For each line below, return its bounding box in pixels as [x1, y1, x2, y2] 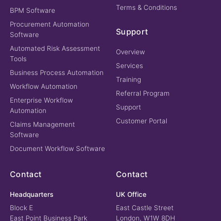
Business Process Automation [10, 68, 104, 76]
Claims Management [10, 120, 75, 128]
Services [116, 61, 143, 70]
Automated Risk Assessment [10, 44, 100, 52]
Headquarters [10, 190, 53, 198]
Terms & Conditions [116, 3, 177, 11]
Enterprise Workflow [10, 96, 73, 104]
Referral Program [116, 89, 170, 97]
